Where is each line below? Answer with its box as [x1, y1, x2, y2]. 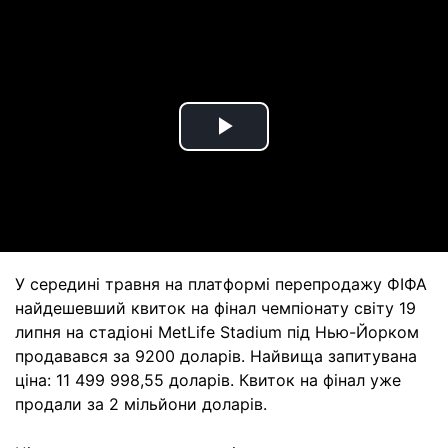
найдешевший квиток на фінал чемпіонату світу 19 [15, 298, 416, 318]
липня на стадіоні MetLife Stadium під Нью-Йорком [15, 322, 419, 342]
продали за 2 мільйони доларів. [15, 394, 267, 414]
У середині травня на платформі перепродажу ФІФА [15, 274, 427, 294]
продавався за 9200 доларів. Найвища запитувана [15, 346, 417, 366]
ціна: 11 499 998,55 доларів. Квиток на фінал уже [15, 370, 401, 390]
